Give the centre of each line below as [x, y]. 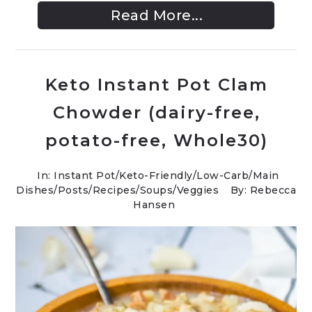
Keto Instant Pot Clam [157, 85]
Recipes [114, 190]
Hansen [154, 205]
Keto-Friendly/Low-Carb [184, 175]
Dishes [35, 190]
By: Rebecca [263, 190]
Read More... [157, 15]
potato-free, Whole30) [157, 140]
